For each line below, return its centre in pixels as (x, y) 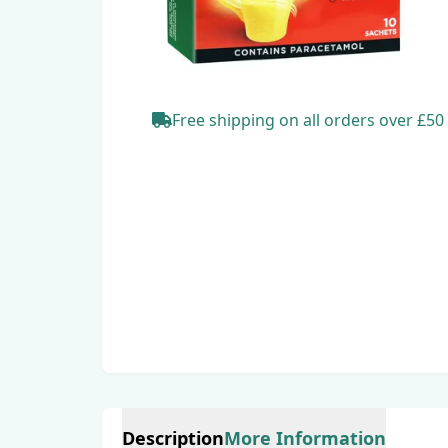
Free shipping (225, 119)
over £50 (409, 119)
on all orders (327, 119)
